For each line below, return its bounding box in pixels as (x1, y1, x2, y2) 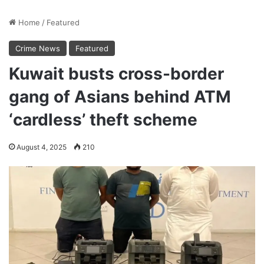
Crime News (15, 43, 60, 53)
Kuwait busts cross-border (9, 63, 224, 84)
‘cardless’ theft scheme (9, 109, 197, 130)
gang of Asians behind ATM (9, 86, 231, 107)
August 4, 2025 (16, 142, 67, 151)
